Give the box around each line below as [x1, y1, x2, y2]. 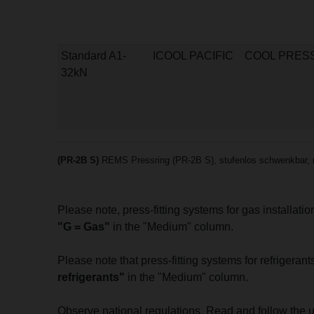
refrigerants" [57, 271, 125, 284]
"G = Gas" [57, 221, 111, 233]
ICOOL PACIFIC [153, 50, 233, 62]
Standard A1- [61, 50, 126, 62]
